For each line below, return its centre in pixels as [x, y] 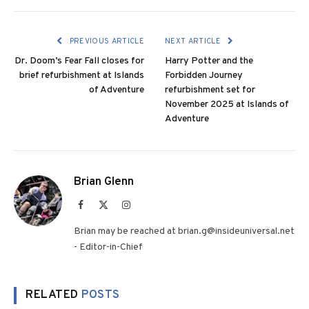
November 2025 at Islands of [227, 104]
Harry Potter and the [209, 61]
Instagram [149, 204]
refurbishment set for [210, 90]
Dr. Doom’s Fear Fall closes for [79, 61]
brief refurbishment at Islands [82, 75]
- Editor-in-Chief [108, 247]
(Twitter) [125, 218]
